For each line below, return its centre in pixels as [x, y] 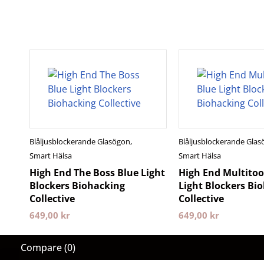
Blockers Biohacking [77, 186]
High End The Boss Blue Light [97, 173]
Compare [41, 247]
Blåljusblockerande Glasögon [80, 141]
